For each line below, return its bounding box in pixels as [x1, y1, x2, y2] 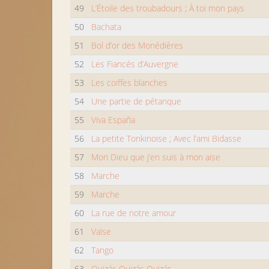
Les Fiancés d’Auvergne [91, 58, 179, 70]
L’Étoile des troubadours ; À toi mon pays [91, 2, 245, 14]
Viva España [91, 114, 136, 125]
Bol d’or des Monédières [91, 40, 184, 51]
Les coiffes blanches [91, 77, 168, 88]
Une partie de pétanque [91, 95, 182, 107]
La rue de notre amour [91, 207, 177, 219]
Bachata [91, 21, 122, 32]
